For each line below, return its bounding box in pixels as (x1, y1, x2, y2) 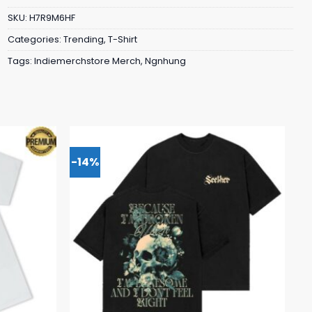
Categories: (8, 33, 63, 45)
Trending (63, 33, 104, 45)
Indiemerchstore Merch (34, 54, 141, 67)
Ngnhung (145, 54, 186, 67)
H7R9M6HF (29, 11, 75, 24)
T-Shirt (108, 33, 137, 45)
